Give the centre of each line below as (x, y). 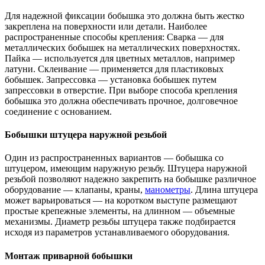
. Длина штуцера (224, 190)
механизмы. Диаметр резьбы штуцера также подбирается (120, 222)
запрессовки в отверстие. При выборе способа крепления (121, 90)
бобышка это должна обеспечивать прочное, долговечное (121, 101)
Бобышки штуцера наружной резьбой (86, 135)
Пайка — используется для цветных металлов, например (120, 58)
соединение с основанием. (58, 111)
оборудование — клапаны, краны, (75, 190)
